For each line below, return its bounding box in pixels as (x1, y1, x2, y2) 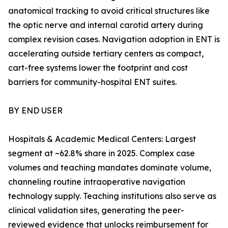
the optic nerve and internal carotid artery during (8, 20, 203, 31)
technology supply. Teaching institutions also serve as (8, 191, 216, 202)
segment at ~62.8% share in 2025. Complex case (8, 148, 195, 159)
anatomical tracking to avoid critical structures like (8, 6, 210, 16)
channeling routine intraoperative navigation (8, 177, 185, 187)
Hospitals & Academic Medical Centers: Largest (8, 134, 196, 145)
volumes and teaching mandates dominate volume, (8, 162, 211, 173)
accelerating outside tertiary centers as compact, (8, 48, 204, 59)
